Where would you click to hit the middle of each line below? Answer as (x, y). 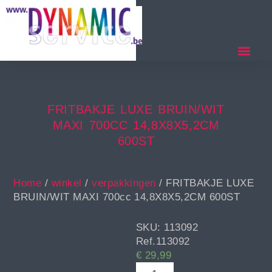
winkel (66, 183)
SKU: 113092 (167, 228)
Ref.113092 (163, 242)
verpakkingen (124, 183)
